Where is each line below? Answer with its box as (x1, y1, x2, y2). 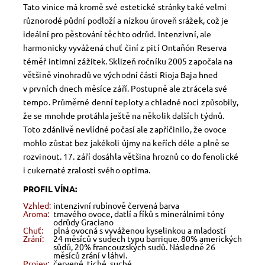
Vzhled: (23, 200, 51, 211)
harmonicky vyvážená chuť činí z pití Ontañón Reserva (23, 42, 227, 53)
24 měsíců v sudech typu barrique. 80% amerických (53, 233, 242, 244)
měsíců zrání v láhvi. (53, 250, 127, 261)
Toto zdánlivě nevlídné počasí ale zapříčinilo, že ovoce (23, 124, 227, 135)
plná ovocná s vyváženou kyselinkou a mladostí (53, 225, 226, 236)
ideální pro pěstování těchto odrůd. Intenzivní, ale (23, 28, 212, 40)
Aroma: (23, 208, 49, 219)
